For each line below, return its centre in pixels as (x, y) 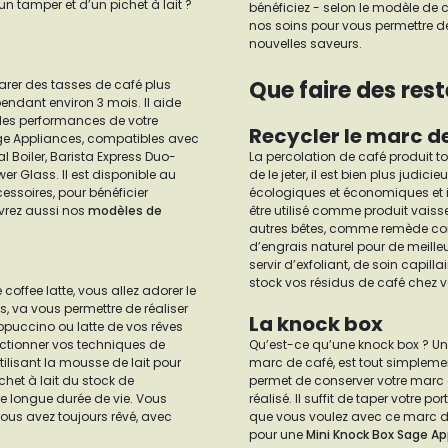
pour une (277, 434)
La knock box (316, 324)
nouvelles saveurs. (305, 43)
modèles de (125, 210)
